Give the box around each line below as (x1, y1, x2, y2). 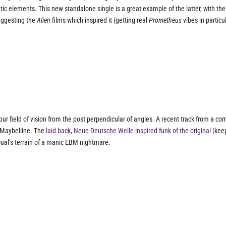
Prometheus (149, 16, 182, 25)
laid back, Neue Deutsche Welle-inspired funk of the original (46, 126, 211, 135)
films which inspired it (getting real (50, 16, 149, 25)
